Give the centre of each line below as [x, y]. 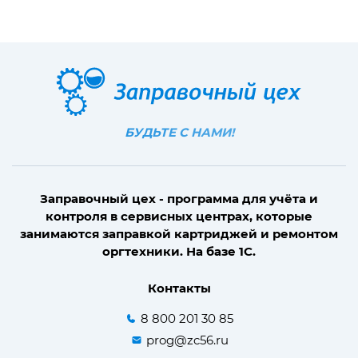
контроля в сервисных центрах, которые [179, 216]
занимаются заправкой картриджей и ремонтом [179, 233]
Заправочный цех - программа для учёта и [179, 198]
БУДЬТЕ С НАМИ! [179, 132]
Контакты [179, 288]
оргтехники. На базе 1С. [179, 251]
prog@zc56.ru [187, 340]
